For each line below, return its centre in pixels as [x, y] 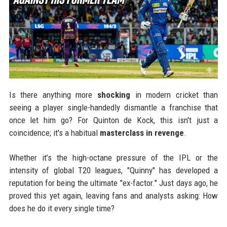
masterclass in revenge [142, 133]
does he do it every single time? [62, 209]
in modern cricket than [174, 95]
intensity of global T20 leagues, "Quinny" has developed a [113, 171]
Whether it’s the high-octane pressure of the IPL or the [113, 158]
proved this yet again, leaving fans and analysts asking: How [113, 196]
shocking [113, 95]
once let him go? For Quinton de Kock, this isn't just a [113, 120]
